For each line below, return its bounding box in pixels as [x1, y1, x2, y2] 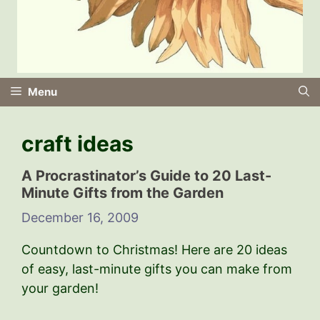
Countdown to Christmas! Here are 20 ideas [21, 241, 287, 257]
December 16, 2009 [21, 209, 139, 225]
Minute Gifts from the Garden [21, 184, 224, 201]
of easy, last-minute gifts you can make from [21, 261, 292, 276]
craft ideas [21, 130, 134, 156]
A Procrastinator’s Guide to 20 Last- [21, 166, 271, 184]
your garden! [21, 280, 99, 296]
